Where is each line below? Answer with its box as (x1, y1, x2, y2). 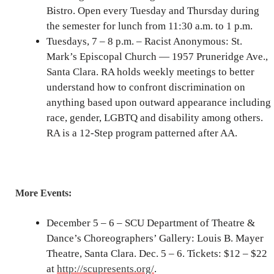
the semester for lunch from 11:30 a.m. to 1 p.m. (46, 20, 253, 32)
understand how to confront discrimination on (46, 81, 245, 94)
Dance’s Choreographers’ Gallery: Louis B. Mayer (46, 232, 264, 244)
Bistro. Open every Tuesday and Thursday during (46, 5, 259, 17)
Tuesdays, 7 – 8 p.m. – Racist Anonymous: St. (46, 35, 242, 48)
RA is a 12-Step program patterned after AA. (46, 127, 237, 139)
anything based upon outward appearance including (46, 97, 271, 109)
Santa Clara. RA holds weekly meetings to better (46, 66, 254, 78)
